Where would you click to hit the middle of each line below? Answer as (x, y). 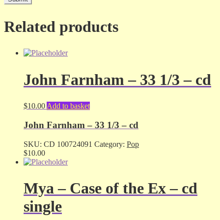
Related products (61, 26)
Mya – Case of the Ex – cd (110, 188)
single (43, 206)
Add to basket (68, 106)
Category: (110, 144)
